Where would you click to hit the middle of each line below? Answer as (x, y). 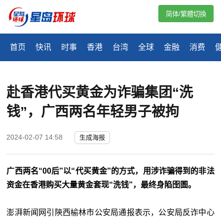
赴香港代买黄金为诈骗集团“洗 (100, 93)
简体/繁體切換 (186, 14)
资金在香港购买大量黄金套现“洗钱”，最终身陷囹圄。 (101, 185)
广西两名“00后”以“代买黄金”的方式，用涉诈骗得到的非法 (110, 171)
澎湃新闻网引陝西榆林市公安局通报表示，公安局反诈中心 (110, 213)
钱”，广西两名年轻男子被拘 (93, 112)
